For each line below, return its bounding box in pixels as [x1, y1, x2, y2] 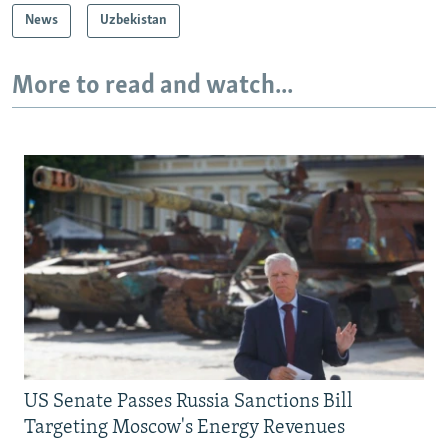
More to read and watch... [12, 72, 293, 100]
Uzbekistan [100, 12, 167, 28]
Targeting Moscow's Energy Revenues [24, 418, 345, 439]
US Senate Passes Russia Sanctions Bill [24, 392, 353, 413]
